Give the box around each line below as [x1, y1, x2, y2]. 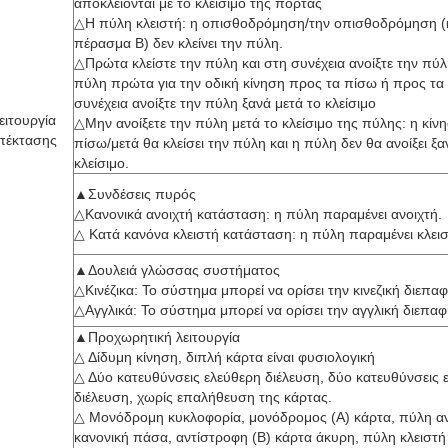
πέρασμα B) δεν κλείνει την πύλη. [74, 35, 283, 51]
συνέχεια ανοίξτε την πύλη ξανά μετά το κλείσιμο [74, 95, 376, 111]
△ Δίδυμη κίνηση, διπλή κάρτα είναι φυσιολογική [74, 349, 375, 365]
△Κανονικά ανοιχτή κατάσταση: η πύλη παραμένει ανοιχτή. [74, 206, 442, 222]
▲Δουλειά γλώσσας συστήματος [74, 262, 280, 278]
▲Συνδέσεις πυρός [74, 186, 196, 202]
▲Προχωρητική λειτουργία [74, 329, 240, 345]
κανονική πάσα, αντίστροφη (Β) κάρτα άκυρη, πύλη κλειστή [74, 429, 446, 445]
